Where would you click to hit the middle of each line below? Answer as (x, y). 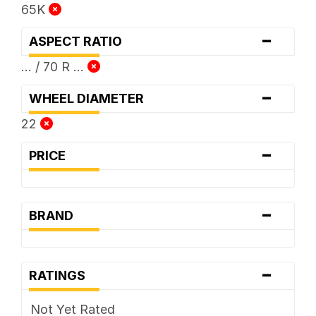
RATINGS (61, 275)
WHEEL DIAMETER (90, 98)
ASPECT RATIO (79, 41)
